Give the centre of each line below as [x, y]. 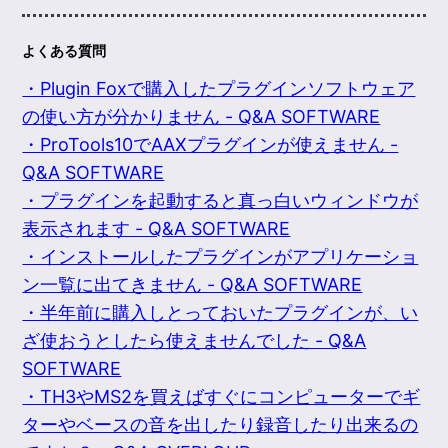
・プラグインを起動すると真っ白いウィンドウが [220, 201]
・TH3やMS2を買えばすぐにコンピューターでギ [221, 397]
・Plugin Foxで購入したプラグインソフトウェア [219, 89]
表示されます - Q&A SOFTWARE [156, 229]
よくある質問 [64, 51]
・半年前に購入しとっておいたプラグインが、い [220, 313]
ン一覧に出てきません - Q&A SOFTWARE [192, 285]
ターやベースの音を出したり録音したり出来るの [220, 425]
